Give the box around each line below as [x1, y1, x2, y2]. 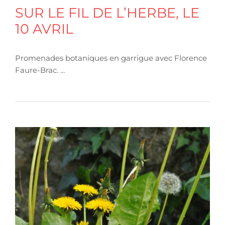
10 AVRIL [15, 20, 73, 37]
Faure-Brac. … [15, 65, 65, 75]
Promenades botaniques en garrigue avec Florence [15, 53, 207, 63]
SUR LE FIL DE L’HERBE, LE [15, 4, 199, 21]
